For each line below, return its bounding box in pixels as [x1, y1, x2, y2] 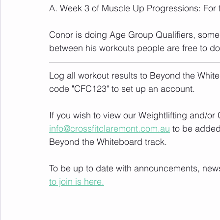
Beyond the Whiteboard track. [49, 136, 167, 147]
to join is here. [49, 176, 104, 187]
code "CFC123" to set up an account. [49, 83, 197, 94]
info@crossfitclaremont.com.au [49, 123, 170, 134]
